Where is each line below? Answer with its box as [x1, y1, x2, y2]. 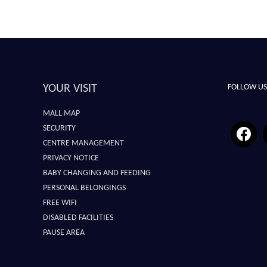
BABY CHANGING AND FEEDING [43, 169, 151, 178]
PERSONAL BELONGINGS [43, 184, 126, 193]
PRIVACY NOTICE [43, 154, 99, 163]
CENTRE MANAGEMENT [43, 139, 124, 148]
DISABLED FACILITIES [43, 213, 113, 222]
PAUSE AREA [43, 228, 85, 237]
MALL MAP [43, 109, 80, 118]
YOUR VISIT [43, 83, 97, 95]
